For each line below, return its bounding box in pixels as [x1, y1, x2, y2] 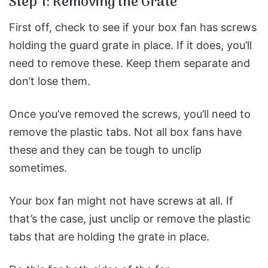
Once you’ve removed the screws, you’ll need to [9, 108, 251, 120]
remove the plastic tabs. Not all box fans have [9, 126, 242, 138]
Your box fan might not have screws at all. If [9, 194, 233, 207]
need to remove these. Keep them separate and [9, 57, 250, 69]
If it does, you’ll [176, 39, 252, 51]
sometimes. [9, 162, 67, 174]
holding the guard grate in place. [9, 39, 176, 51]
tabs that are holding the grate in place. [9, 230, 209, 243]
